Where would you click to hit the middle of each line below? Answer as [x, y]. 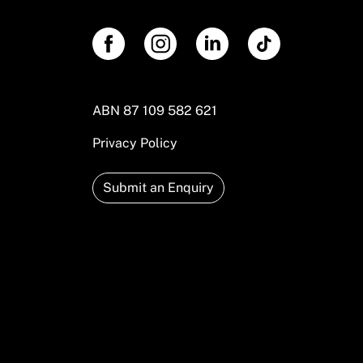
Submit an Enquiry [158, 187]
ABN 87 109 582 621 [155, 110]
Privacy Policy [135, 143]
